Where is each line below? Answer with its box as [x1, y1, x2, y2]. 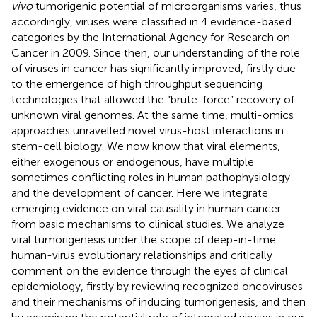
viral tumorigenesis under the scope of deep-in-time [11, 232, 276, 246]
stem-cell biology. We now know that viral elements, [11, 139, 280, 153]
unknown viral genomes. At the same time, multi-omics [11, 108, 294, 122]
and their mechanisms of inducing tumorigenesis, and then [11, 294, 306, 309]
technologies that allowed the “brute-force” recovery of [11, 92, 294, 106]
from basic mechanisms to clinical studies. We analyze [11, 217, 284, 231]
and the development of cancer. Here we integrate [11, 185, 268, 200]
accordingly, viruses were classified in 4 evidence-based [11, 14, 292, 28]
